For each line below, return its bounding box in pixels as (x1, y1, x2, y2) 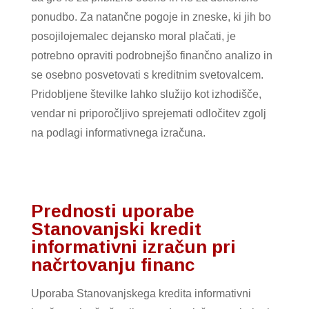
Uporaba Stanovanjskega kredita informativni (30, 287, 251, 299)
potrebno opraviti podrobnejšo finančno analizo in (30, 49, 272, 61)
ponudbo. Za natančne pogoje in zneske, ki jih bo (30, 10, 271, 23)
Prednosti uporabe (30, 200, 195, 221)
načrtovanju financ (30, 254, 195, 275)
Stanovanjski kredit (30, 218, 201, 239)
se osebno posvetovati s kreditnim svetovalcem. (30, 68, 263, 81)
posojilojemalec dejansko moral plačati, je (30, 30, 236, 42)
